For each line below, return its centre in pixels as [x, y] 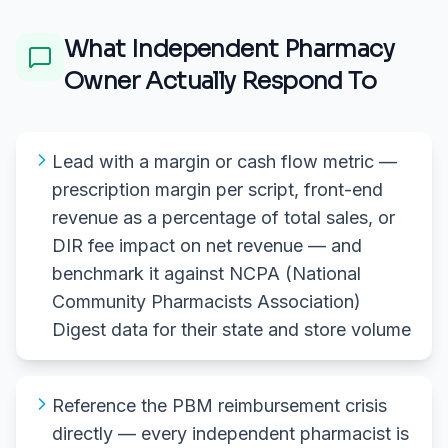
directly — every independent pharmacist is [230, 433]
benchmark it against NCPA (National [206, 273]
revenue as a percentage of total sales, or [223, 217]
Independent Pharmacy [262, 49]
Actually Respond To [258, 81]
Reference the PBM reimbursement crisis [219, 405]
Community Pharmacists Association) [206, 301]
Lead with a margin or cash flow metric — [224, 161]
